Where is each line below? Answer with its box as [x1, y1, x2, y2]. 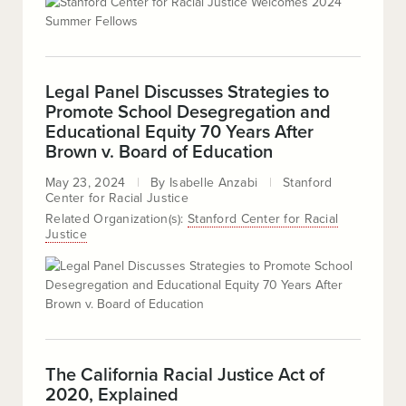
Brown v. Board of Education [45, 141, 273, 163]
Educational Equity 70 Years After [45, 121, 314, 143]
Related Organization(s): [45, 211, 188, 227]
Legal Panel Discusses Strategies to [45, 82, 329, 103]
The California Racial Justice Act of [45, 364, 324, 386]
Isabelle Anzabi [169, 175, 258, 190]
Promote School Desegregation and [45, 101, 331, 123]
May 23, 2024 [45, 175, 126, 190]
